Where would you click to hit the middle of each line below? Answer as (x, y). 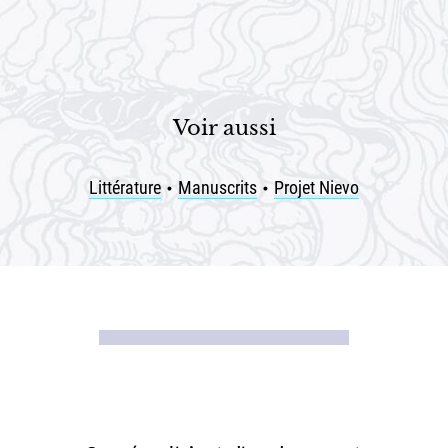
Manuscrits (217, 187)
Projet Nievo (316, 187)
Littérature (125, 187)
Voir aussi (224, 128)
